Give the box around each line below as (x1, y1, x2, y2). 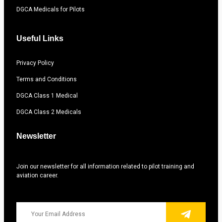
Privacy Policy (16, 59, 54, 67)
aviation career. (16, 172, 58, 179)
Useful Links (16, 34, 63, 43)
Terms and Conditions (16, 76, 77, 83)
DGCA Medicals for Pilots (16, 6, 85, 13)
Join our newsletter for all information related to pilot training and (16, 163, 194, 170)
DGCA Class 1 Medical (16, 92, 78, 100)
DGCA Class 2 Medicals (16, 109, 81, 116)
